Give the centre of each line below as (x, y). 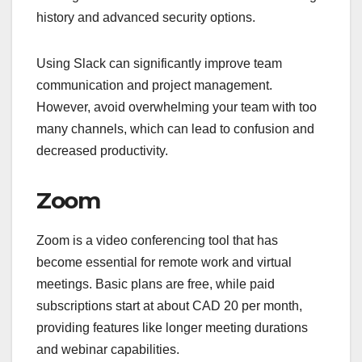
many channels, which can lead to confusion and (175, 129)
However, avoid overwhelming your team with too (177, 107)
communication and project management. (154, 86)
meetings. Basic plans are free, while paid (156, 284)
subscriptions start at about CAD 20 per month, (169, 306)
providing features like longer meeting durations (172, 328)
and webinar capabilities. (108, 350)
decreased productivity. (102, 151)
